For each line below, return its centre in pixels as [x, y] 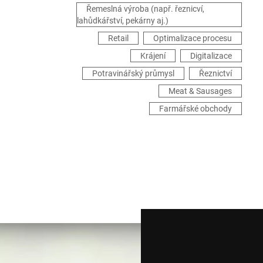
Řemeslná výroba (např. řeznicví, [145, 9]
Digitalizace [211, 55]
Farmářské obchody [195, 108]
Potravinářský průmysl [133, 73]
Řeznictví [215, 73]
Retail [118, 38]
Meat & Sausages [200, 91]
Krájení [153, 55]
